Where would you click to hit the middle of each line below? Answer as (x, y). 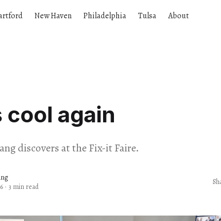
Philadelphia (105, 16)
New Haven (53, 16)
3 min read (23, 186)
